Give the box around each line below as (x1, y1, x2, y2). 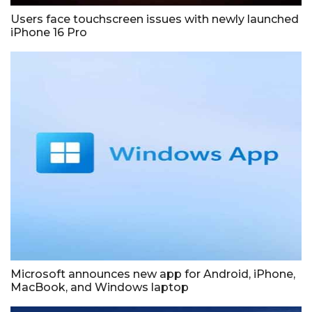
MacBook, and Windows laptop (10, 280, 189, 294)
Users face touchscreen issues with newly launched (10, 12, 299, 26)
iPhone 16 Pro (10, 25, 87, 39)
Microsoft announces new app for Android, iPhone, (10, 267, 295, 281)
